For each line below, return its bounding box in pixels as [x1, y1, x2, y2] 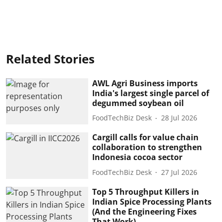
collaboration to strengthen [92, 142, 203, 153]
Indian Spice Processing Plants [92, 196, 212, 207]
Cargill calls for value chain [92, 132, 199, 143]
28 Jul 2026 [161, 113, 198, 123]
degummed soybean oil [92, 97, 184, 109]
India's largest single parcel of [92, 87, 210, 99]
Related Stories [6, 50, 95, 67]
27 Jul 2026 [161, 167, 198, 177]
